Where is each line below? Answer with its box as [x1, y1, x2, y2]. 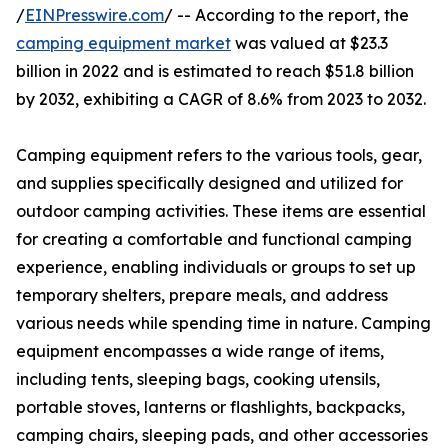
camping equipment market [16, 33, 231, 54]
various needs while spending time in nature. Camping [16, 313, 431, 334]
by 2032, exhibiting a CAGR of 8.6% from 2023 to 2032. [16, 89, 426, 110]
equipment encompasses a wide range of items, [16, 341, 384, 362]
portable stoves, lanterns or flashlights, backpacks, [16, 397, 405, 418]
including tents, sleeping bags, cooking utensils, [16, 369, 380, 390]
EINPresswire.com [25, 5, 164, 26]
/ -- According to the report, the [164, 5, 409, 26]
